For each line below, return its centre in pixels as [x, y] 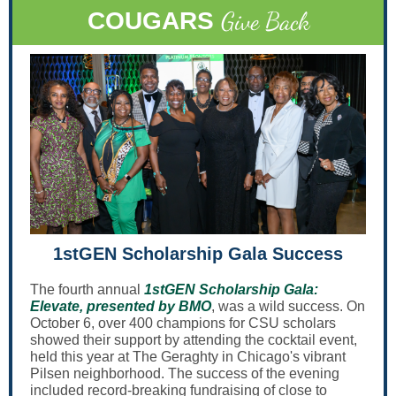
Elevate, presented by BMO [121, 306]
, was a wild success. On [288, 306]
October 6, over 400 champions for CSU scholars [183, 323]
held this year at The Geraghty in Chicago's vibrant [188, 357]
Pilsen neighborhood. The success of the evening [185, 373]
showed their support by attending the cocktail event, [194, 340]
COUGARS [150, 21]
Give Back [265, 21]
